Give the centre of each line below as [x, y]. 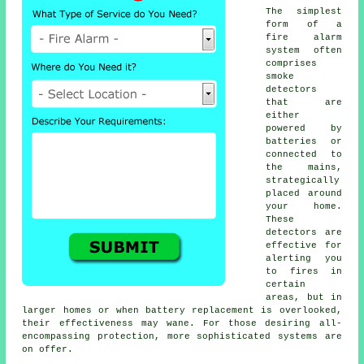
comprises [292, 63]
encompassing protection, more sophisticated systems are [182, 336]
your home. [304, 206]
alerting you [304, 258]
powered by [304, 128]
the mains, [304, 167]
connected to [304, 154]
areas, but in [304, 297]
